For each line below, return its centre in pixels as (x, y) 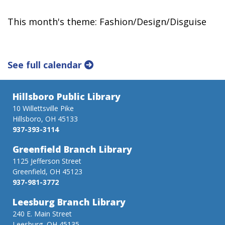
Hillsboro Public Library (67, 96)
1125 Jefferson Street (47, 161)
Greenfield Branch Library (72, 149)
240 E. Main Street (42, 213)
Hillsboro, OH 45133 (45, 119)
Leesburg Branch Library (69, 202)
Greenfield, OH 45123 (47, 171)
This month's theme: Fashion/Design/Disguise (107, 21)
